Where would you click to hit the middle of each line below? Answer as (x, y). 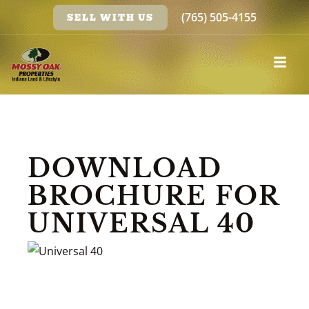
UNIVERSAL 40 (141, 224)
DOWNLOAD (125, 169)
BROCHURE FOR (153, 196)
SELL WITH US (110, 17)
